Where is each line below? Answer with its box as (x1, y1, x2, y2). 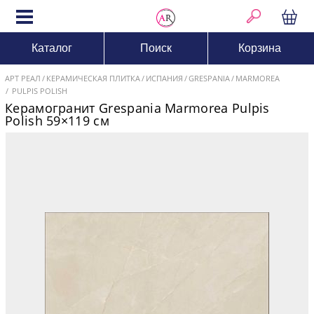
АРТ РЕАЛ (5, 73, 41, 83)
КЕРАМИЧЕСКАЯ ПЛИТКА (46, 73, 140, 83)
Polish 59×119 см (5, 112, 109, 129)
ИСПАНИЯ (146, 73, 183, 83)
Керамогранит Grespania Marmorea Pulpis (5, 100, 270, 116)
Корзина (238, 42, 281, 54)
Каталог (31, 42, 72, 54)
